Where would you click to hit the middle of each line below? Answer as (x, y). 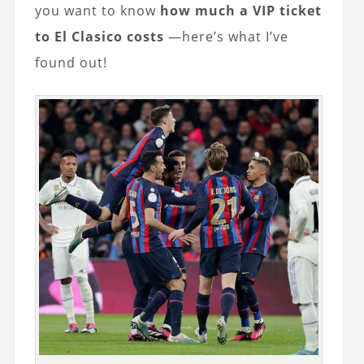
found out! (71, 62)
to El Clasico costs (99, 36)
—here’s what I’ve (226, 36)
